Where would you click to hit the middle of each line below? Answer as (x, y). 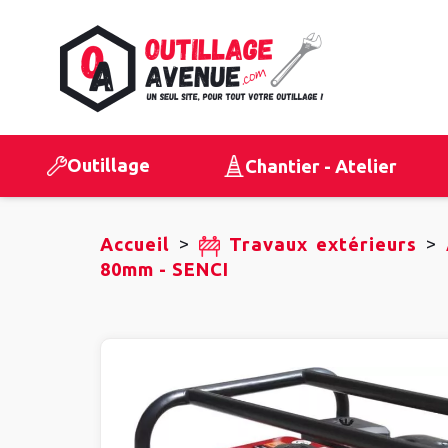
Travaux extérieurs (323, 244)
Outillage (108, 165)
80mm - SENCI (164, 269)
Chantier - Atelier (321, 165)
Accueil (135, 244)
